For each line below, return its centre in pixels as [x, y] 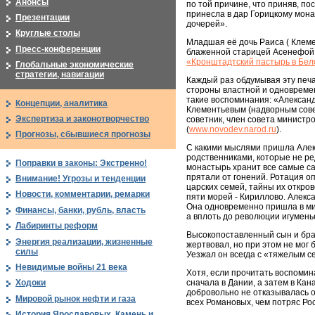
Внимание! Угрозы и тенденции [81, 179]
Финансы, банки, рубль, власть [81, 210]
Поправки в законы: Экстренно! [81, 163]
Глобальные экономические [75, 65]
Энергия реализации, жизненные [84, 242]
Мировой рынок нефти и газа [76, 298]
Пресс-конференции [58, 49]
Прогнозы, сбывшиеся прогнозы [83, 135]
